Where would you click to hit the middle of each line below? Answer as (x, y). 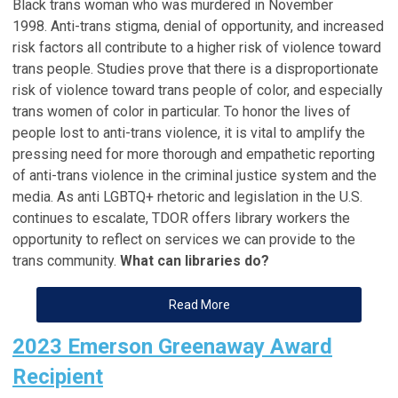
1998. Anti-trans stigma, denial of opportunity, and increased (198, 26)
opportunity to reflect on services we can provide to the (184, 239)
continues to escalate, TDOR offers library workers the (181, 218)
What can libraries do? (195, 260)
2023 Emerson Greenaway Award (172, 346)
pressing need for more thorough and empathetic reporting (194, 154)
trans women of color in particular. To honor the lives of (182, 111)
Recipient (58, 376)
